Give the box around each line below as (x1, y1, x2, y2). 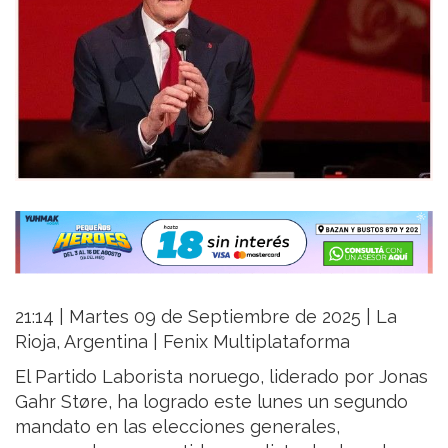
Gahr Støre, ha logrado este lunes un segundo (15, 390, 408, 412)
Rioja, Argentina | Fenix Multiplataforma (15, 330, 350, 352)
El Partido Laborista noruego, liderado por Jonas (15, 365, 428, 387)
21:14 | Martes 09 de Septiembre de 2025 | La (15, 305, 397, 327)
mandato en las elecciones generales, (15, 415, 340, 437)
